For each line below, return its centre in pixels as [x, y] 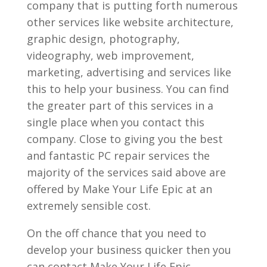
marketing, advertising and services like [129, 72]
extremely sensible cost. [89, 205]
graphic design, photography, [103, 38]
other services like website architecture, [130, 22]
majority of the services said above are [126, 172]
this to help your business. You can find [128, 89]
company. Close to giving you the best [125, 139]
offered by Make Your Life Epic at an [119, 189]
